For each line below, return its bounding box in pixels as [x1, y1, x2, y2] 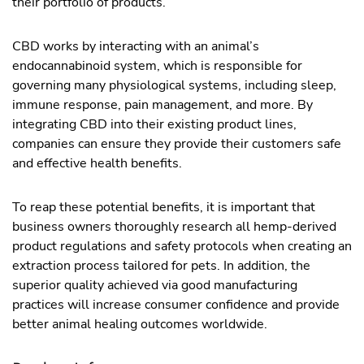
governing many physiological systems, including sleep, [12, 76, 336, 94]
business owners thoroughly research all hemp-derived [12, 218, 336, 236]
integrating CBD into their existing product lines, [12, 115, 297, 133]
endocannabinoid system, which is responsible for [12, 57, 302, 75]
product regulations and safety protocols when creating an [12, 237, 352, 255]
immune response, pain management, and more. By [12, 96, 313, 114]
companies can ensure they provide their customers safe [12, 135, 341, 153]
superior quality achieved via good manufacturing [12, 276, 297, 294]
